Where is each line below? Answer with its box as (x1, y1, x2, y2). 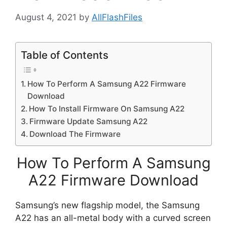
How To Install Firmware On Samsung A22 (29, 103, 185, 113)
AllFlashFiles (92, 12, 142, 22)
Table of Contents (21, 48, 108, 61)
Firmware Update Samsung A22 (29, 116, 148, 126)
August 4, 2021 (15, 12, 77, 22)
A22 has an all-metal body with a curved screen (15, 212, 211, 223)
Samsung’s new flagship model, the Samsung (15, 200, 200, 210)
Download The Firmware (29, 129, 121, 139)
